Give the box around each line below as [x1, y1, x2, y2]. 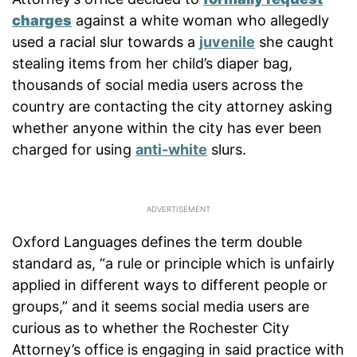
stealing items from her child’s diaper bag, [12, 54, 292, 72]
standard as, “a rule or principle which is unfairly [12, 254, 335, 272]
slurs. [207, 140, 246, 158]
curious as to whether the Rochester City [12, 319, 289, 336]
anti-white [135, 140, 207, 158]
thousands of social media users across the [12, 76, 303, 93]
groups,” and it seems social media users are [12, 297, 309, 315]
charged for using [12, 140, 135, 158]
